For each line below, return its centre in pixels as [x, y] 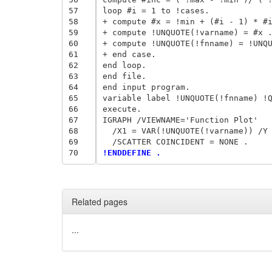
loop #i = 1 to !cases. [158, 10]
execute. [124, 109]
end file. [127, 76]
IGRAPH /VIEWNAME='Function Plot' [182, 120]
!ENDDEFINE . [134, 152]
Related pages [100, 202]
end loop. [127, 65]
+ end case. [131, 54]
